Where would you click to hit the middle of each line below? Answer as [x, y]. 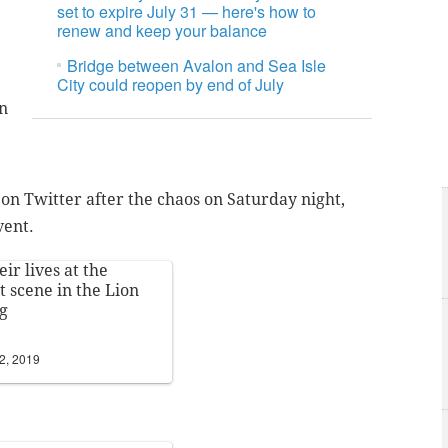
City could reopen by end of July [171, 85]
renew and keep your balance [162, 31]
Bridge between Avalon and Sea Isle [197, 66]
